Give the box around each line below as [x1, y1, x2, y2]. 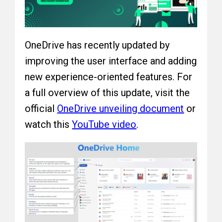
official [25, 103, 57, 115]
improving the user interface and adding [25, 55, 197, 67]
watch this [25, 118, 72, 131]
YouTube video [72, 118, 137, 131]
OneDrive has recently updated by [25, 39, 170, 52]
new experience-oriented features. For [25, 71, 193, 83]
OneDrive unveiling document [57, 103, 184, 115]
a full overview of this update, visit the [25, 87, 190, 99]
